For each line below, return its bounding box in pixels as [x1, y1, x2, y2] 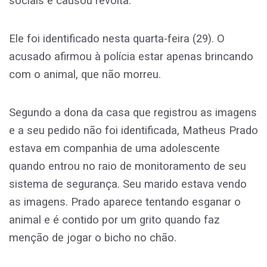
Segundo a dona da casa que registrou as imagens [9, 106, 257, 120]
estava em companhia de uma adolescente [9, 142, 220, 156]
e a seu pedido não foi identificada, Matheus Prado [9, 124, 258, 138]
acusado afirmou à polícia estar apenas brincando [9, 50, 253, 64]
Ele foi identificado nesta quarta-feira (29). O [9, 32, 225, 46]
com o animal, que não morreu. [9, 68, 161, 82]
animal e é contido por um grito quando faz [9, 213, 220, 227]
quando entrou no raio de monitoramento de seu [9, 160, 246, 173]
